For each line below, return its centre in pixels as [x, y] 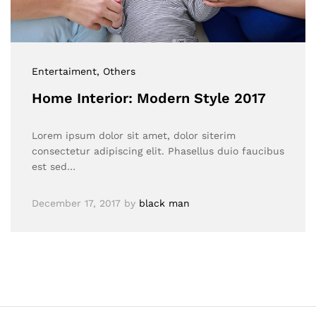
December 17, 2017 [76, 203]
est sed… [54, 166]
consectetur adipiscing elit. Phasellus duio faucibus [158, 151]
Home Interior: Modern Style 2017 [149, 98]
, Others [116, 71]
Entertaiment [64, 71]
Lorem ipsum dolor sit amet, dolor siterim [134, 135]
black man [164, 203]
